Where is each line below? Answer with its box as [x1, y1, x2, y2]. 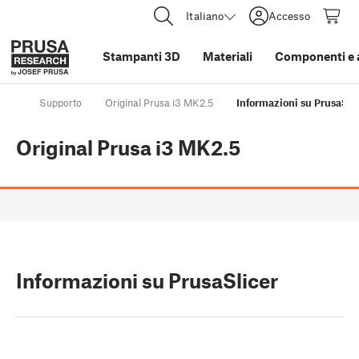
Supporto [39, 96, 82, 110]
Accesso [268, 9, 310, 22]
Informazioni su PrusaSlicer [16, 268, 278, 293]
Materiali [203, 49, 252, 63]
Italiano [186, 9, 224, 22]
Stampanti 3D [103, 49, 180, 63]
